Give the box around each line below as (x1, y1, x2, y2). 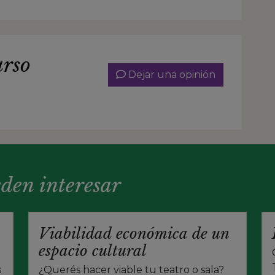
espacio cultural (39, 241, 147, 260)
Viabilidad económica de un (39, 224, 229, 242)
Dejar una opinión (126, 68, 215, 80)
